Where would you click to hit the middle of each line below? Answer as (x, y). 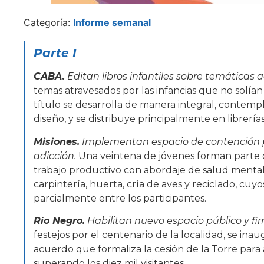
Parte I (55, 53)
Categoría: (48, 23)
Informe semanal (112, 23)
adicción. (55, 156)
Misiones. (57, 141)
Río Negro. (59, 221)
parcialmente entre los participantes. (120, 198)
